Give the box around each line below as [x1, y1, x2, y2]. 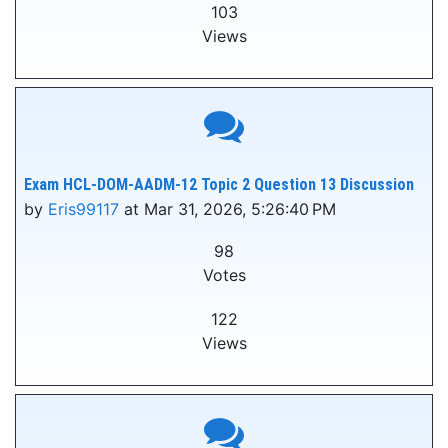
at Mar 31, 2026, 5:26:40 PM [119, 199, 336, 219]
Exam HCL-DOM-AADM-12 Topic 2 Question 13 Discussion [24, 175, 414, 194]
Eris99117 [48, 199, 119, 219]
